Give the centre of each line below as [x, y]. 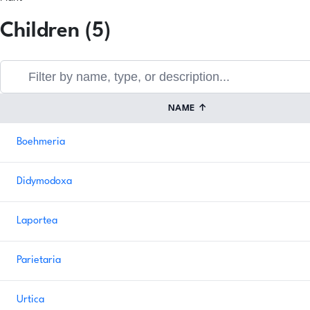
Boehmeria [41, 142]
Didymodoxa [44, 181]
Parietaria [39, 260]
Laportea [37, 221]
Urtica [30, 300]
